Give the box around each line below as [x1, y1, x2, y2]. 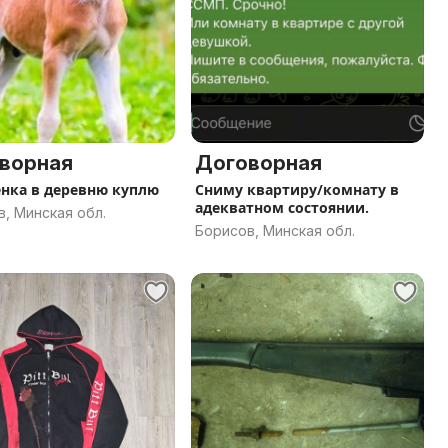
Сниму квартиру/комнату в [195, 180, 399, 199]
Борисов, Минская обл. [195, 222, 355, 239]
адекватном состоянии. [195, 198, 369, 217]
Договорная [195, 151, 322, 175]
